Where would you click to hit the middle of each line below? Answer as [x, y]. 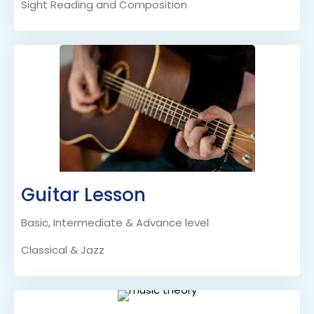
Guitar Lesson [83, 195]
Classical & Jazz [63, 250]
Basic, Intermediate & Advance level [115, 223]
